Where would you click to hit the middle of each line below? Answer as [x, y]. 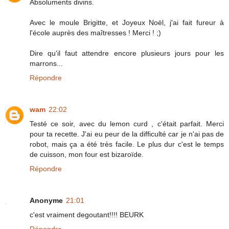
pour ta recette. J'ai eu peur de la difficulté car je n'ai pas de [127, 134]
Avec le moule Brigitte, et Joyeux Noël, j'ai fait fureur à [127, 22]
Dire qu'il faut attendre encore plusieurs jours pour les [127, 53]
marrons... [46, 63]
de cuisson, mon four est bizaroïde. [87, 154]
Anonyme [46, 200]
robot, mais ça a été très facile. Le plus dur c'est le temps [127, 144]
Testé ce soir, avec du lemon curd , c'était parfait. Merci [127, 123]
